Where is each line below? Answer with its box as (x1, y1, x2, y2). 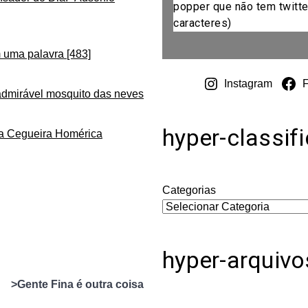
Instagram (224, 78, 273, 90)
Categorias (162, 184, 216, 196)
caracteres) (173, 16, 232, 30)
